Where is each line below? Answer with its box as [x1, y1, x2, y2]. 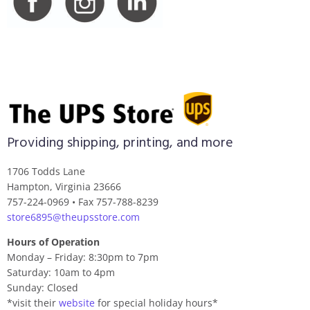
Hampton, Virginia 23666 [7, 180, 121, 193]
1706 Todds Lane [7, 165, 85, 178]
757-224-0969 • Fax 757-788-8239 [7, 195, 158, 208]
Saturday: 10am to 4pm [7, 266, 115, 279]
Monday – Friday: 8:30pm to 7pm [7, 250, 158, 264]
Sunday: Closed [7, 281, 78, 294]
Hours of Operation [7, 235, 100, 248]
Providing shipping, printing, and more [7, 132, 233, 154]
